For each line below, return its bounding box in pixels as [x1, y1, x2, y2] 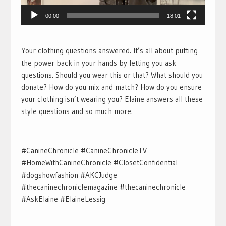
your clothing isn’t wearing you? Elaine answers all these [21, 94, 203, 104]
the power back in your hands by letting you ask [21, 58, 176, 68]
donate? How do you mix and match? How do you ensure [21, 82, 202, 92]
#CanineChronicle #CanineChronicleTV [21, 145, 147, 155]
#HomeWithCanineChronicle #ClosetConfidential [21, 157, 178, 167]
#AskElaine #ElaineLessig [21, 194, 105, 204]
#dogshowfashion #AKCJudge [21, 169, 117, 180]
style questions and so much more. [21, 106, 133, 116]
